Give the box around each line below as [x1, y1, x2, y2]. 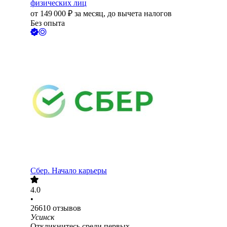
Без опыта [30, 19, 65, 28]
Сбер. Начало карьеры [30, 166, 107, 175]
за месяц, [74, 9, 107, 18]
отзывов [53, 204, 81, 213]
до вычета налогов [107, 9, 172, 18]
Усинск [30, 213, 54, 222]
